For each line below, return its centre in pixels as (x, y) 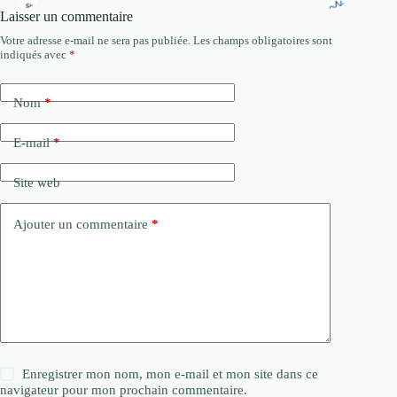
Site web (37, 182)
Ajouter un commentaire (81, 225)
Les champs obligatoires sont (263, 40)
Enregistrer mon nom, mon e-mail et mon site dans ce (171, 374)
